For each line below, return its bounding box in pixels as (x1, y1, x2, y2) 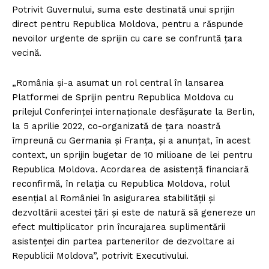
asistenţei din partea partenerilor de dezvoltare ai (12, 235, 234, 247)
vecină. (12, 47, 41, 58)
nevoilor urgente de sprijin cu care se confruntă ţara (12, 32, 243, 44)
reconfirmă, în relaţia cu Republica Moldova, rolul (12, 178, 229, 189)
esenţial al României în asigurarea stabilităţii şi (12, 192, 215, 204)
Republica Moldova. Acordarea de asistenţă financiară (12, 163, 249, 175)
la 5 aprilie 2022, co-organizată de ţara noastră (12, 120, 220, 131)
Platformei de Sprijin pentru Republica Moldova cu (12, 91, 234, 103)
